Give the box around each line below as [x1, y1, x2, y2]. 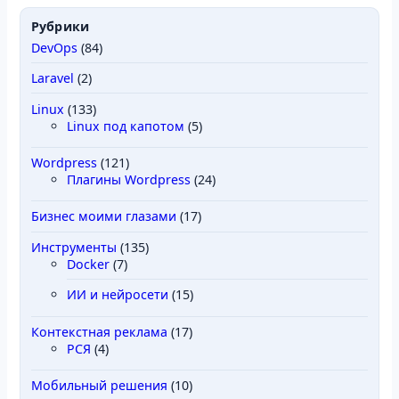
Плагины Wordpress [67, 171, 191, 189]
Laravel [31, 69, 74, 87]
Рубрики [31, 17, 89, 35]
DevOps [31, 38, 77, 56]
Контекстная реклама [31, 322, 167, 340]
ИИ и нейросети [67, 286, 168, 304]
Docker [67, 256, 110, 273]
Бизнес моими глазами [31, 208, 176, 225]
